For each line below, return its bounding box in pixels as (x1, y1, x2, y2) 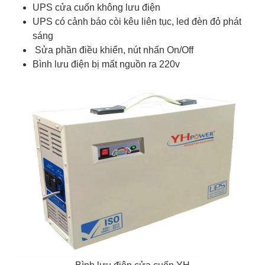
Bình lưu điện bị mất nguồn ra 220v (33, 59, 180, 69)
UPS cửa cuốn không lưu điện (33, 2, 160, 12)
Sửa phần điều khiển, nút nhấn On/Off (33, 45, 193, 55)
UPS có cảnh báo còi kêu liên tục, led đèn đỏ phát (33, 17, 241, 27)
